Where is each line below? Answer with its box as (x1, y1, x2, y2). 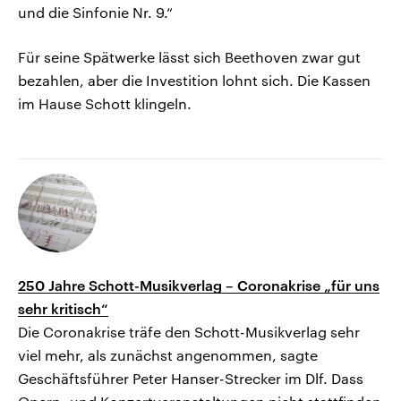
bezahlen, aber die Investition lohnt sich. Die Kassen (18, 72, 371, 90)
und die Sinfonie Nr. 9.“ (18, 4, 173, 21)
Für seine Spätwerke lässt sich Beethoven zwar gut (18, 48, 361, 66)
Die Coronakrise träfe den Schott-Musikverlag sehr (18, 323, 360, 341)
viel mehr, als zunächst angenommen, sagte (18, 346, 318, 364)
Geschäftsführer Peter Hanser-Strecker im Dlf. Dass (18, 370, 363, 388)
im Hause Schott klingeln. (18, 95, 192, 113)
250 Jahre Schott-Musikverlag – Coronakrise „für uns (18, 277, 380, 294)
